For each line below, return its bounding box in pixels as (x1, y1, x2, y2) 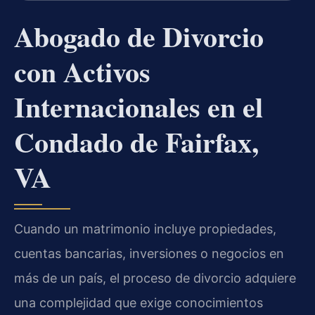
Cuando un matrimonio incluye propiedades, (14, 221, 276, 236)
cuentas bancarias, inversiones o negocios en (14, 245, 284, 261)
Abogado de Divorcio (14, 15, 264, 57)
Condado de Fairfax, (14, 120, 259, 162)
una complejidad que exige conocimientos (14, 295, 263, 310)
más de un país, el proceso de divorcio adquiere (14, 270, 296, 285)
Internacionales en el (14, 85, 263, 127)
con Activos (14, 50, 150, 92)
